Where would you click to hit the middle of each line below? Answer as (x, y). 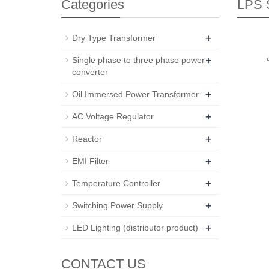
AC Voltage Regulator (113, 116)
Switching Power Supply (117, 205)
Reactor (87, 139)
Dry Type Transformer (114, 38)
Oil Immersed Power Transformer (135, 94)
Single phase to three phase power (138, 60)
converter (90, 72)
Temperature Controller (116, 183)
